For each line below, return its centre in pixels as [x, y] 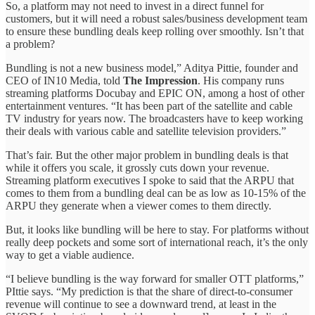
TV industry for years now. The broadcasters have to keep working [154, 118]
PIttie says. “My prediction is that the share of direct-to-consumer [149, 291]
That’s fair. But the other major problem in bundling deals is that [147, 155]
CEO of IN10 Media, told [64, 80]
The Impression [160, 80]
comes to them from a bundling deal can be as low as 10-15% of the [156, 193]
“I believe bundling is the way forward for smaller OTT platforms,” [155, 278]
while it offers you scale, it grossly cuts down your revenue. [137, 167]
